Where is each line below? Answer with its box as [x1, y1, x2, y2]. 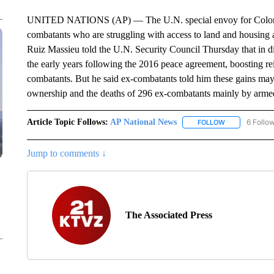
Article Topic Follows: [26, 117, 108, 127]
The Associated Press [125, 210, 212, 221]
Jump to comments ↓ [26, 148, 106, 159]
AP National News [109, 117, 177, 127]
